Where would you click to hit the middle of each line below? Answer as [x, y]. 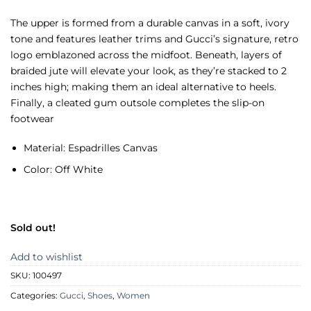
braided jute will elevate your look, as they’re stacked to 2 [149, 71]
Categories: [35, 295]
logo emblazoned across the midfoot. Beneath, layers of [146, 55]
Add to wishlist [47, 257]
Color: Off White [63, 170]
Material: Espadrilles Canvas [90, 148]
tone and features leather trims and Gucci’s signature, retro [154, 39]
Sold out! [33, 227]
